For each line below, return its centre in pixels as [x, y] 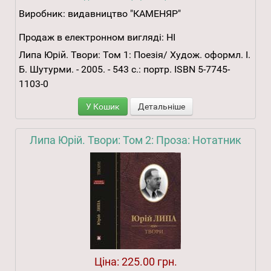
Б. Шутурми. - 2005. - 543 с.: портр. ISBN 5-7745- [124, 70]
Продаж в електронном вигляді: [91, 38]
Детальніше [162, 107]
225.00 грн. [149, 262]
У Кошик [103, 107]
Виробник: [43, 14]
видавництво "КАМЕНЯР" [124, 14]
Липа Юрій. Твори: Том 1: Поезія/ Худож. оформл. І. [135, 55]
